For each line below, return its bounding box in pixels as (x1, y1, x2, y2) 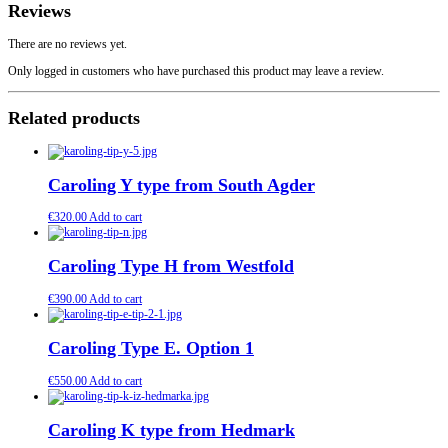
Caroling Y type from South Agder (48, 174, 315, 195)
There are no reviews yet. (8, 36, 127, 51)
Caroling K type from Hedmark (48, 420, 295, 441)
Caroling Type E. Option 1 (48, 338, 254, 359)
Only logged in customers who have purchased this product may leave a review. (8, 63, 384, 78)
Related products (8, 107, 140, 128)
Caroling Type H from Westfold (48, 256, 294, 277)
